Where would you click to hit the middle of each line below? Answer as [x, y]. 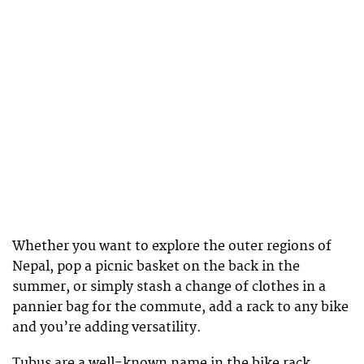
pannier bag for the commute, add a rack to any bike [180, 307]
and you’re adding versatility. [107, 327]
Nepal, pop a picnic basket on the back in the [156, 266]
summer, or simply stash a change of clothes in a [169, 286]
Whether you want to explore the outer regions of [172, 246]
